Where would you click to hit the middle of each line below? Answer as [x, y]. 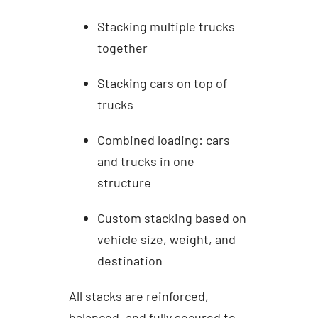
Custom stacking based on [172, 218]
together [123, 47]
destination [130, 260]
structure [125, 182]
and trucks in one [146, 161]
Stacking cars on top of [163, 83]
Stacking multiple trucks [166, 26]
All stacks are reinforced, [139, 296]
